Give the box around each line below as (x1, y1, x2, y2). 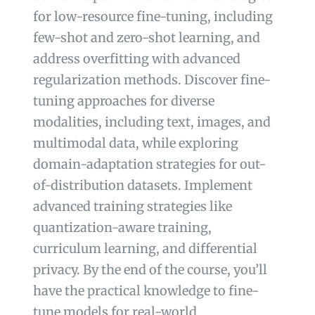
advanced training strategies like (32, 198, 232, 214)
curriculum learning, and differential (32, 240, 257, 257)
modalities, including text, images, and (32, 113, 271, 130)
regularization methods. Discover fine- (32, 71, 271, 88)
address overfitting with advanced (32, 50, 240, 67)
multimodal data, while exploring (32, 134, 238, 151)
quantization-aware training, (32, 219, 212, 236)
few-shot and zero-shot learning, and (32, 29, 260, 46)
